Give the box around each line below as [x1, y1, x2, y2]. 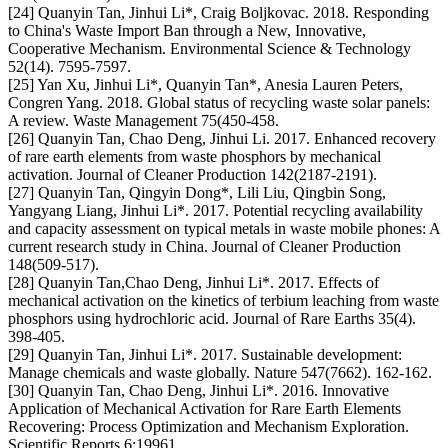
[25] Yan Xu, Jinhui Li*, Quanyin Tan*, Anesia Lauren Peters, [8, 76, 403, 94]
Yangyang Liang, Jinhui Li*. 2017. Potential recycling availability [8, 202, 423, 220]
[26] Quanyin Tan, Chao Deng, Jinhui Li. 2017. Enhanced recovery [8, 130, 436, 148]
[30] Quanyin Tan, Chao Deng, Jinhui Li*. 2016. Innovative [8, 382, 389, 400]
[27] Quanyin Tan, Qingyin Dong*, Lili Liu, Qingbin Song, [8, 184, 386, 202]
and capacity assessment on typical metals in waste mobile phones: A [8, 220, 440, 238]
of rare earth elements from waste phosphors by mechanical [8, 148, 381, 166]
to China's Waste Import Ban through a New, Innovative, [8, 22, 366, 40]
